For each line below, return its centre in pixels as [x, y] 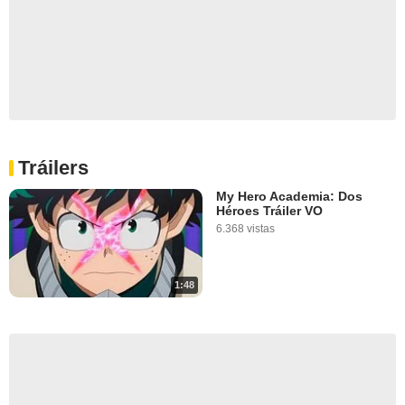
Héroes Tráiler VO [269, 210]
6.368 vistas [245, 228]
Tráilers [53, 167]
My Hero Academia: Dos [289, 196]
